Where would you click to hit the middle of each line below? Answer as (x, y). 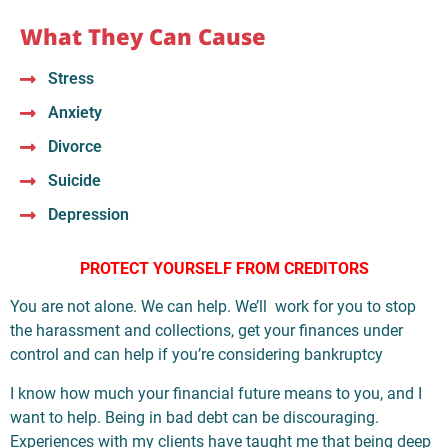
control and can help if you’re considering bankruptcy (196, 355)
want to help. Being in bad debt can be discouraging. (194, 417)
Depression (88, 214)
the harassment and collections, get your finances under (206, 331)
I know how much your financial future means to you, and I (216, 393)
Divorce (74, 146)
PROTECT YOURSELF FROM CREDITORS (224, 268)
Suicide (74, 180)
